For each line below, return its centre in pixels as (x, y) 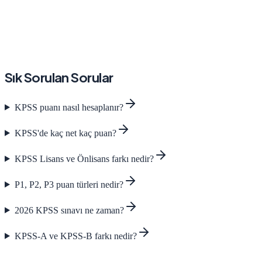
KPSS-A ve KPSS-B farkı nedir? (75, 236)
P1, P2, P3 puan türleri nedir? (69, 184)
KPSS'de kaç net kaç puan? (65, 133)
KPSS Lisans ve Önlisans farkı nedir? (84, 158)
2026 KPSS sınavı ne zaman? (69, 210)
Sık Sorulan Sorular (59, 77)
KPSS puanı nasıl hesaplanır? (69, 107)
